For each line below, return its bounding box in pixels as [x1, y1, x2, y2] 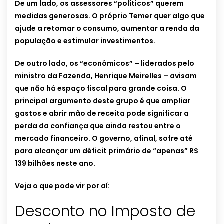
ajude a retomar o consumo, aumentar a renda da [15, 23, 199, 34]
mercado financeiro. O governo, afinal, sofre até [15, 133, 193, 144]
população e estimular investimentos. [15, 36, 155, 46]
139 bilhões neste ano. [15, 158, 95, 169]
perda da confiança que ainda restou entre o [15, 121, 181, 131]
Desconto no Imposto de [15, 201, 195, 222]
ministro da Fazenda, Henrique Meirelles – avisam [15, 71, 197, 81]
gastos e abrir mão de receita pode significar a [15, 108, 189, 119]
